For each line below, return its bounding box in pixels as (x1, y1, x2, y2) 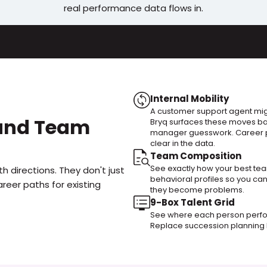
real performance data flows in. (64, 2, 203, 14)
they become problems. (150, 184, 244, 195)
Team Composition (150, 150, 241, 162)
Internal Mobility (150, 92, 229, 105)
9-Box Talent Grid (150, 196, 235, 209)
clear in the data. (150, 138, 215, 149)
